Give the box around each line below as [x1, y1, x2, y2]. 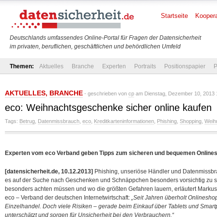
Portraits [134, 63, 156, 70]
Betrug [19, 118, 35, 124]
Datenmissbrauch [38, 118, 79, 124]
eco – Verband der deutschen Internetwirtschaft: [5, 194, 131, 201]
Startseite [161, 12, 188, 19]
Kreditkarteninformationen [94, 118, 154, 124]
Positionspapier [164, 63, 205, 70]
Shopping [180, 118, 201, 124]
